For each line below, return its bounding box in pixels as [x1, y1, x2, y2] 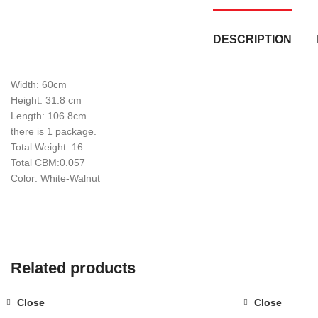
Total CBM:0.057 [11, 157, 85, 169]
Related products [11, 259, 136, 278]
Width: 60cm [11, 79, 67, 91]
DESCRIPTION [213, 33, 292, 46]
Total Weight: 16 [11, 141, 83, 153]
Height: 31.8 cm [11, 94, 82, 106]
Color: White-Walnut [11, 172, 100, 185]
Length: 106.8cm [11, 110, 87, 122]
